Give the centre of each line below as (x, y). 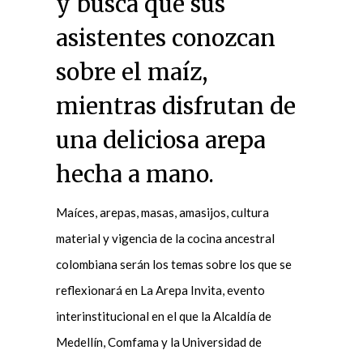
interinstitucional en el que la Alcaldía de (163, 316)
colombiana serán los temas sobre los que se (173, 264)
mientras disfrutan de (175, 106)
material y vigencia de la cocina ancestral (165, 238)
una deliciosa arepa (160, 140)
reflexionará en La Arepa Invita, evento (160, 290)
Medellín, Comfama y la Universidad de (158, 342)
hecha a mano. (135, 174)
